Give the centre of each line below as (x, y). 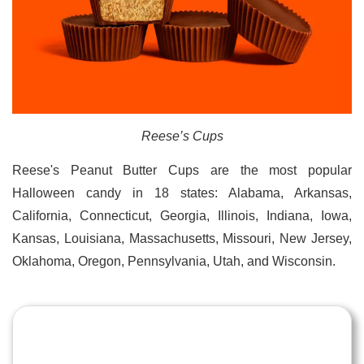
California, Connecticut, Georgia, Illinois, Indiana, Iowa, (182, 215)
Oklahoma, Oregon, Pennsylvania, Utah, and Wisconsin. (174, 261)
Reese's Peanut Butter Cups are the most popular (182, 170)
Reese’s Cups (182, 136)
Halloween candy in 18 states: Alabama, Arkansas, (182, 193)
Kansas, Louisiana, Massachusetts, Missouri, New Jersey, (182, 238)
